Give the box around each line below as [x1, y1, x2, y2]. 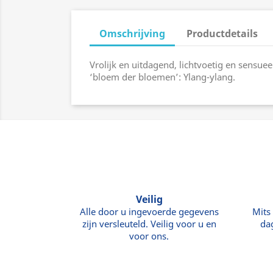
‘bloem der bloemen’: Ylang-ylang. [90, 71, 235, 83]
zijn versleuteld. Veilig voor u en [82, 218, 216, 230]
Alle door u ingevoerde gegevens [79, 205, 219, 218]
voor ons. [129, 230, 169, 242]
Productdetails [186, 27, 258, 40]
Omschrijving [99, 27, 165, 40]
